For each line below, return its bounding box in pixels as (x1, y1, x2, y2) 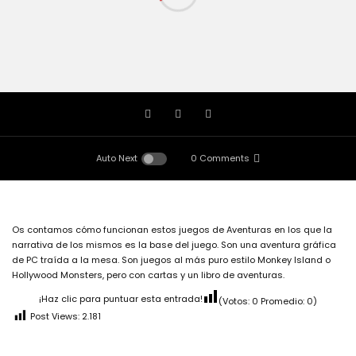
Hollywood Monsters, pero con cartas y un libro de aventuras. (12, 269, 284, 281)
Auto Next (96, 152, 137, 165)
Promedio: (258, 295, 307, 308)
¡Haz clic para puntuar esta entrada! (39, 292, 203, 305)
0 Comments (191, 152, 250, 165)
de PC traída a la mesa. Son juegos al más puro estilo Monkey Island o (12, 253, 331, 266)
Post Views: (30, 310, 79, 323)
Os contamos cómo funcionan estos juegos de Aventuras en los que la (12, 223, 332, 236)
